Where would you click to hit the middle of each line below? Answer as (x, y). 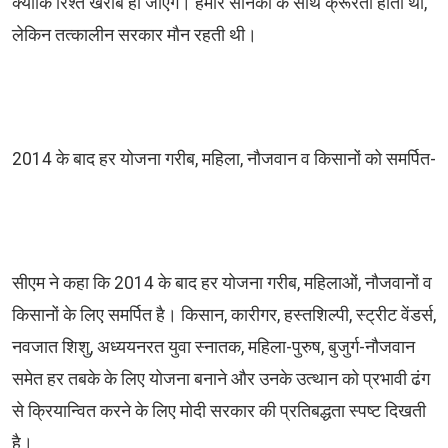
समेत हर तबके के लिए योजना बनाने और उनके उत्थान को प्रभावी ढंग (221, 379)
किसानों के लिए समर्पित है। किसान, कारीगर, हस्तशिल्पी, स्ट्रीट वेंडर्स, (224, 315)
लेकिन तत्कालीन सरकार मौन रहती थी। (136, 35)
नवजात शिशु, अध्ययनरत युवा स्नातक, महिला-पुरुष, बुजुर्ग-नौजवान (213, 347)
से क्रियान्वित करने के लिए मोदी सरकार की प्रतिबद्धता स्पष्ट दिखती (219, 411)
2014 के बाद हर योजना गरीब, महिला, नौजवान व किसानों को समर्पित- (224, 159)
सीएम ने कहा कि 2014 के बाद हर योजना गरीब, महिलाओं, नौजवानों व (222, 283)
